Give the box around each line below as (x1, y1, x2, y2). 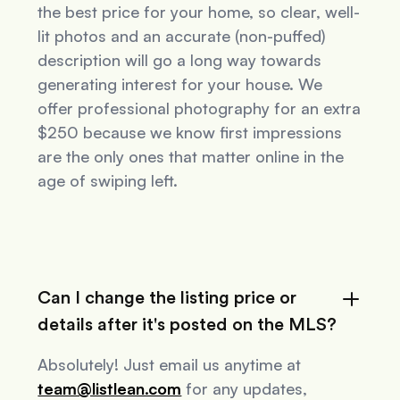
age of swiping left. (37, 171, 179, 191)
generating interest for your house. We (37, 74, 323, 95)
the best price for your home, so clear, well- (37, 2, 361, 22)
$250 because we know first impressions (37, 122, 343, 143)
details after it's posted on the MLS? (37, 316, 337, 335)
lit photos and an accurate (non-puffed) (37, 26, 327, 46)
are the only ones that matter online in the (37, 146, 345, 167)
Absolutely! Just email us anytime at (37, 354, 302, 375)
